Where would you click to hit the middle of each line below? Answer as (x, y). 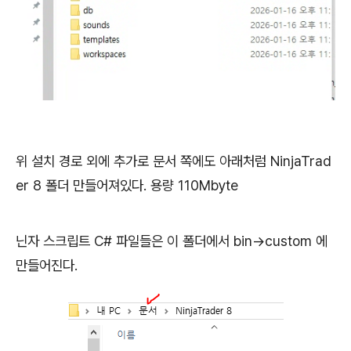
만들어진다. (49, 265)
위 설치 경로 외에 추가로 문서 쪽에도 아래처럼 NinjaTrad (174, 161)
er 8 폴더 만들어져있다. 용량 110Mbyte (127, 186)
